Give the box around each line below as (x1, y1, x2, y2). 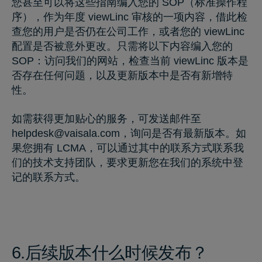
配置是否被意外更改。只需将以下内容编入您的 (12, 40, 233, 52)
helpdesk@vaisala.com (12, 127, 120, 139)
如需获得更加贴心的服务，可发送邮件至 (12, 112, 201, 125)
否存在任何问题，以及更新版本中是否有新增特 (12, 69, 233, 81)
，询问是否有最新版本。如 (120, 127, 246, 139)
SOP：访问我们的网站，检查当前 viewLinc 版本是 (12, 54, 249, 67)
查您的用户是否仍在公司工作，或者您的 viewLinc (12, 25, 244, 37)
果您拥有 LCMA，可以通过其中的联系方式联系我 (12, 142, 244, 154)
